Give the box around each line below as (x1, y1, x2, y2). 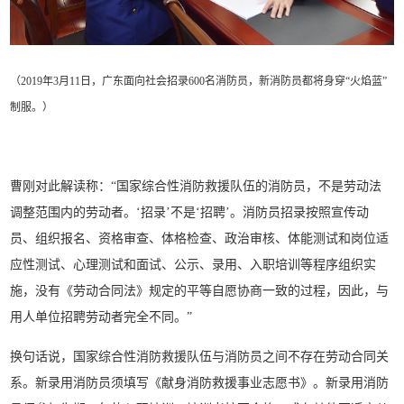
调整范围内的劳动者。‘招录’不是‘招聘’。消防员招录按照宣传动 (10, 206, 370, 220)
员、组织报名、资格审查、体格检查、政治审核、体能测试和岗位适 (10, 232, 390, 246)
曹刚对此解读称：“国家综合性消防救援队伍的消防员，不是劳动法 (10, 179, 382, 194)
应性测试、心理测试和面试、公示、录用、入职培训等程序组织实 (10, 258, 377, 272)
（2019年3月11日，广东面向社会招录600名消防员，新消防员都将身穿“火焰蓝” (10, 75, 388, 88)
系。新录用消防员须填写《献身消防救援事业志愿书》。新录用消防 (10, 376, 390, 390)
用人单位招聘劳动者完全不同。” (10, 310, 193, 325)
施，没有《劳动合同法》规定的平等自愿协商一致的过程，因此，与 (10, 284, 390, 298)
